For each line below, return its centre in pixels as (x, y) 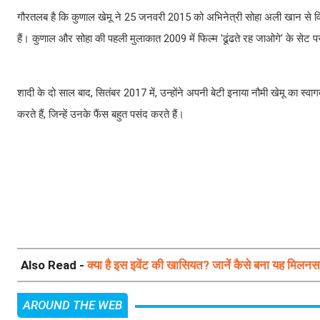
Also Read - (54, 265)
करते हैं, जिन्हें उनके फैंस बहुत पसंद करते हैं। (101, 114)
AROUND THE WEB (72, 305)
